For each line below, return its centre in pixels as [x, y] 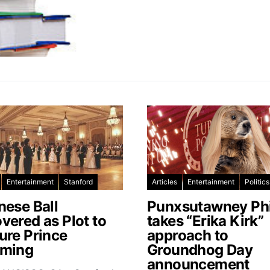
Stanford [78, 182]
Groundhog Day [200, 250]
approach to [188, 236]
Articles [165, 182]
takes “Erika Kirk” [206, 221]
